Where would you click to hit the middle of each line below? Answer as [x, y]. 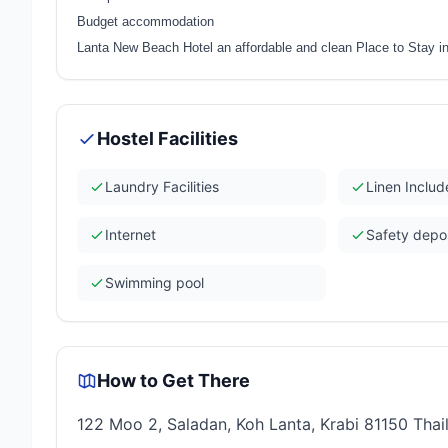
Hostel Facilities [167, 138]
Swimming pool [154, 282]
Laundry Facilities [162, 186]
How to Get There [173, 380]
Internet [130, 234]
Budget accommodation [145, 21]
